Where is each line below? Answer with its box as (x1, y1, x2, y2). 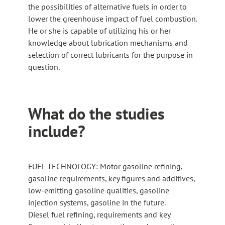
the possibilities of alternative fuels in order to (28, 1, 187, 12)
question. (28, 61, 60, 72)
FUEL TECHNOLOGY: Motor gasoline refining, (28, 161, 182, 171)
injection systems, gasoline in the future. (28, 197, 166, 207)
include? (28, 120, 85, 142)
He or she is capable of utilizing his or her (28, 25, 171, 36)
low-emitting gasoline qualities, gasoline (28, 185, 169, 195)
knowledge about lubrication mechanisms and (28, 37, 188, 48)
